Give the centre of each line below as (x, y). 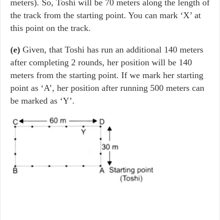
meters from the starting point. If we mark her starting (107, 75)
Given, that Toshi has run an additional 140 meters (113, 50)
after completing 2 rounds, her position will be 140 (101, 62)
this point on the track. (51, 28)
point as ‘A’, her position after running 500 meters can (107, 88)
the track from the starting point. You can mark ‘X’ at (106, 15)
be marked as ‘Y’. (42, 101)
